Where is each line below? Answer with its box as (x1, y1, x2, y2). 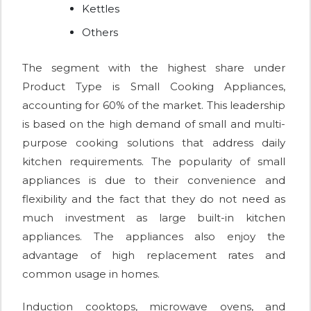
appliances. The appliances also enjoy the (22, 230, 285, 244)
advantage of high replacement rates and (22, 249, 285, 262)
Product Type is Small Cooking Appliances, (22, 80, 285, 94)
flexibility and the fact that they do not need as (22, 192, 285, 206)
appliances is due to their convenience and (22, 174, 285, 187)
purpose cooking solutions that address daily (22, 136, 285, 150)
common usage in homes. (22, 267, 160, 281)
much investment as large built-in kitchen (22, 211, 285, 225)
